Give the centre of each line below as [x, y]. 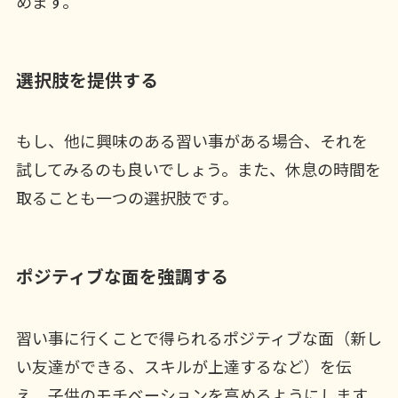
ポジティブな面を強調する [122, 276]
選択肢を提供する [87, 79]
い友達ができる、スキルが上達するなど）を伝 [183, 366]
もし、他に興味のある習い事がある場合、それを [191, 141]
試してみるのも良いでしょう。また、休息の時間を [198, 169]
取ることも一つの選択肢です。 [127, 198]
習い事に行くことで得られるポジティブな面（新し [199, 337]
